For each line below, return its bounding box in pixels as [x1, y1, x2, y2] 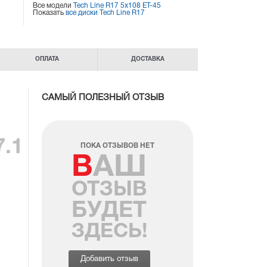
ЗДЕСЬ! [72, 223, 148, 242]
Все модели [33, 2, 74, 9]
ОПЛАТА [35, 57, 60, 63]
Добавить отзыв [80, 256, 139, 263]
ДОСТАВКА [131, 57, 164, 63]
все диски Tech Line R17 [66, 10, 145, 16]
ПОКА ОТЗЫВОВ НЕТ [80, 143, 155, 150]
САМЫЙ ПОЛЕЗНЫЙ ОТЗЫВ [42, 94, 164, 103]
